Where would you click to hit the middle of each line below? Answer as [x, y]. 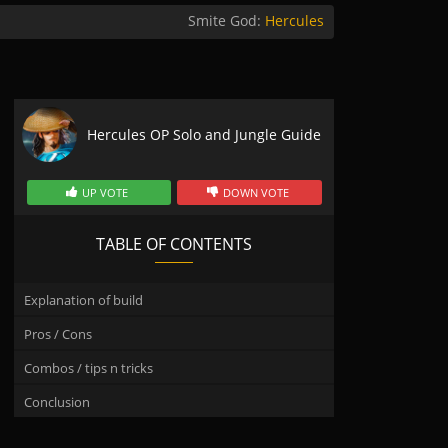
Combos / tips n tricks [88, 368]
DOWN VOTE [255, 192]
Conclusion [57, 402]
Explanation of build [83, 300]
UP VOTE [105, 192]
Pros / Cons [58, 334]
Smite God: [226, 20]
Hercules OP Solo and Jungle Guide [204, 134]
